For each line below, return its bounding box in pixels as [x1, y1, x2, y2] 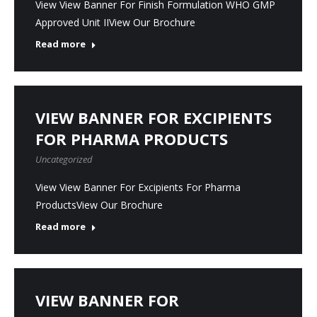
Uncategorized [35, 153, 93, 166]
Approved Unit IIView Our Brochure [35, 16, 195, 29]
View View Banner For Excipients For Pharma [35, 180, 241, 194]
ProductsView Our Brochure [35, 198, 163, 212]
